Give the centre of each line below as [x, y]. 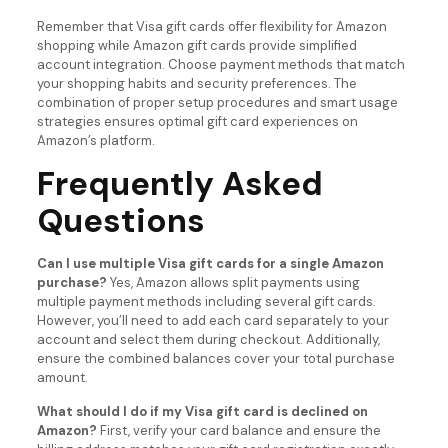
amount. [62, 377]
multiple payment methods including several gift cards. [206, 301]
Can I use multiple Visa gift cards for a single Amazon [210, 263]
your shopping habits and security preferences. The [196, 83]
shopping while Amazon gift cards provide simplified [196, 45]
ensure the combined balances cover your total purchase [215, 358]
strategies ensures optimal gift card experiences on [197, 121]
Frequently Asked [179, 183]
